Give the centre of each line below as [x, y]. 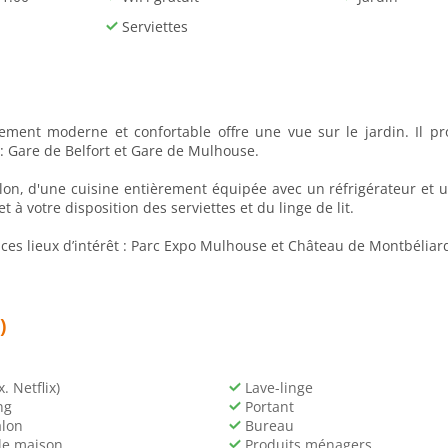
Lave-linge [277, 387]
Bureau [267, 425]
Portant [267, 406]
